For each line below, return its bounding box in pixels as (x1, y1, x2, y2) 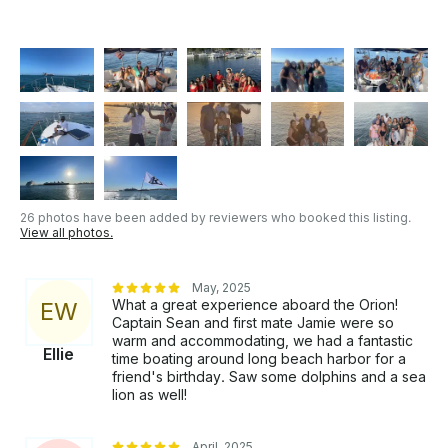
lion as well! (112, 386, 187, 404)
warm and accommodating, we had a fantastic (112, 332, 413, 350)
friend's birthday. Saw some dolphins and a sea (112, 368, 426, 386)
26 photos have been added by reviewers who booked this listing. (20, 210, 411, 226)
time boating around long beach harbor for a (112, 350, 406, 368)
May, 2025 (192, 280, 251, 296)
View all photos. (20, 225, 113, 241)
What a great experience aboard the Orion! (112, 296, 398, 314)
